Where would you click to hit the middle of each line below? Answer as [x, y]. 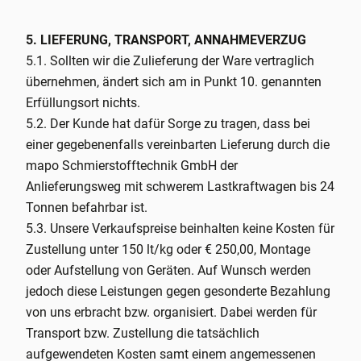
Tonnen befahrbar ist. [87, 207]
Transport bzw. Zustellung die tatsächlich [143, 333]
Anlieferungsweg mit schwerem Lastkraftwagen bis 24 [180, 187]
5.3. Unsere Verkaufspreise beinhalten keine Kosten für [180, 228]
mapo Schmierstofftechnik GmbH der [132, 166]
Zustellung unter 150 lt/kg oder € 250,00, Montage [168, 249]
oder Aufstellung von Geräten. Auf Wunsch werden [168, 270]
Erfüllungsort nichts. [83, 103]
